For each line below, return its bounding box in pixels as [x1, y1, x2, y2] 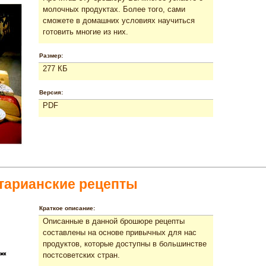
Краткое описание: [39, 204, 95, 211]
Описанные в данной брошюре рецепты [43, 216, 185, 226]
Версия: [39, 88, 63, 96]
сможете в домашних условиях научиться [43, 15, 195, 25]
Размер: [39, 52, 63, 59]
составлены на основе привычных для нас [43, 227, 197, 237]
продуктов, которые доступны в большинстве [43, 239, 207, 248]
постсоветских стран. [43, 250, 120, 259]
